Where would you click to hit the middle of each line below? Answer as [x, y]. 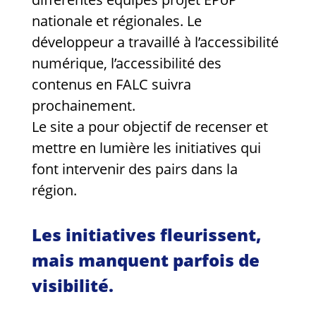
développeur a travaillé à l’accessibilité [155, 42]
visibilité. [73, 286]
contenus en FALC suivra [111, 85]
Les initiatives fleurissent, [146, 235]
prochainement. [84, 106]
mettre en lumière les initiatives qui [146, 148]
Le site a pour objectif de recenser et [150, 127]
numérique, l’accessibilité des [127, 63]
